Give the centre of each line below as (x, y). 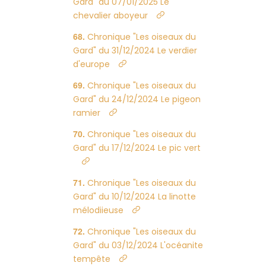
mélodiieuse (99, 210)
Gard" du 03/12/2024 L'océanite (138, 245)
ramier (87, 113)
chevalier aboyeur (111, 15)
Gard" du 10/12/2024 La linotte (135, 197)
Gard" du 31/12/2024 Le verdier (135, 50)
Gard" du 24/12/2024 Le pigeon (137, 99)
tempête (92, 259)
